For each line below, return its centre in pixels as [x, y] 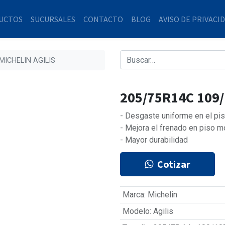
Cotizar [174, 164]
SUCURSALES [53, 19]
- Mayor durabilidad [154, 140]
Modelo [136, 211]
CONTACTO [103, 19]
